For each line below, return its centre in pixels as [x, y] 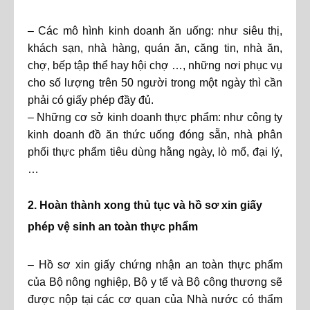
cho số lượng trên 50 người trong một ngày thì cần [155, 83]
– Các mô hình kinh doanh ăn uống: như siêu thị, [155, 31]
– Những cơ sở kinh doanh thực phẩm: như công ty [155, 118]
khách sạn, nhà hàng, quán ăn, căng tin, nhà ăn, [155, 48]
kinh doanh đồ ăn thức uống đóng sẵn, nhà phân [155, 135]
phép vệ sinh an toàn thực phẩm [113, 226]
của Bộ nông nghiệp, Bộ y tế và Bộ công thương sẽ [155, 282]
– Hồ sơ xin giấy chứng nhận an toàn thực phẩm [155, 264]
